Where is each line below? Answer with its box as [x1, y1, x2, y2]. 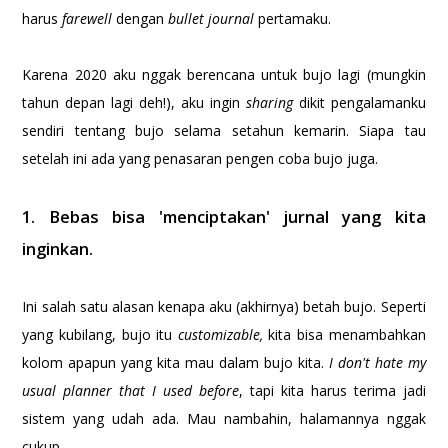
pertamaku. [258, 9, 332, 29]
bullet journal [168, 9, 259, 29]
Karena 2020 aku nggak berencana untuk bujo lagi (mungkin [22, 65, 426, 85]
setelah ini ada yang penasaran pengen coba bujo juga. [22, 149, 379, 169]
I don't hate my [328, 353, 426, 373]
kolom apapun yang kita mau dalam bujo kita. [22, 353, 329, 373]
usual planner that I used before [22, 381, 239, 401]
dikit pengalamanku [298, 93, 426, 113]
